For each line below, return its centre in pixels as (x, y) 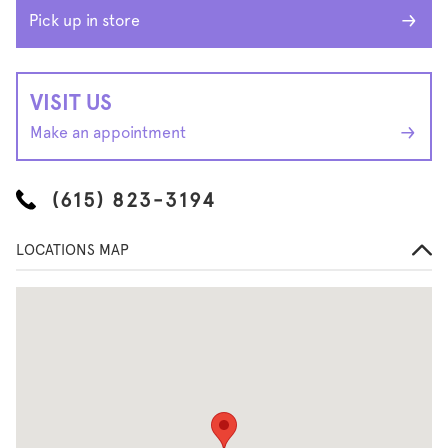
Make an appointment (108, 132)
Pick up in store (84, 20)
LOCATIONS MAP (72, 250)
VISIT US (71, 102)
